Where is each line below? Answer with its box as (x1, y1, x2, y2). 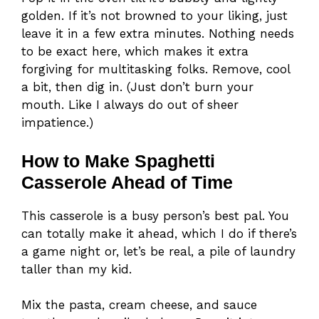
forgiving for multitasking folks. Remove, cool (21, 62, 290, 77)
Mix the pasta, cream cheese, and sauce (21, 298, 257, 313)
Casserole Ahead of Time (21, 172, 233, 192)
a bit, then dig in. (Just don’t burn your (21, 80, 253, 95)
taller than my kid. (21, 261, 132, 276)
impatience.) (21, 115, 93, 130)
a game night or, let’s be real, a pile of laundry (21, 244, 296, 258)
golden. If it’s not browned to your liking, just (21, 9, 288, 23)
